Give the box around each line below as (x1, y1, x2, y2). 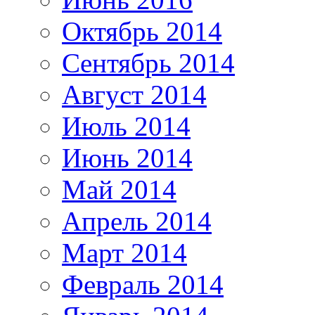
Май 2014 (62, 174, 176, 205)
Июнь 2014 (62, 142, 193, 173)
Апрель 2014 (62, 205, 212, 236)
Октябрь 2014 (62, 15, 222, 46)
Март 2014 (62, 237, 187, 268)
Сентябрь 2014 (62, 47, 235, 78)
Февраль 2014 (62, 269, 224, 300)
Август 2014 (62, 79, 207, 110)
